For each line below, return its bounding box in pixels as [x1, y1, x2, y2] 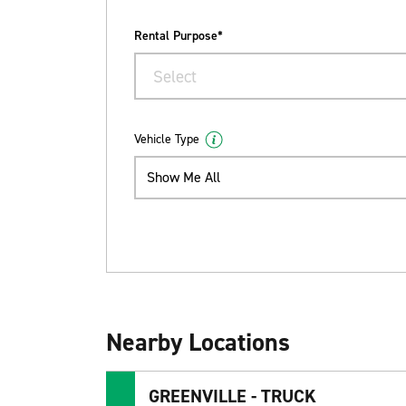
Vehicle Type [134, 130, 199, 149]
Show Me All [147, 168, 220, 188]
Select [153, 64, 197, 88]
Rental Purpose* [134, 27, 223, 44]
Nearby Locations [106, 325, 290, 360]
